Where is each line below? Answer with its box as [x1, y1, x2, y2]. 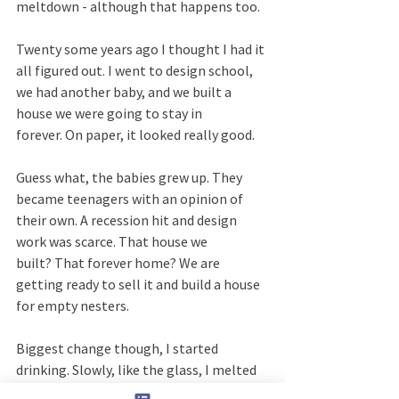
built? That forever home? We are [16, 253, 223, 272]
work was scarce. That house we [16, 232, 210, 250]
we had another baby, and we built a [16, 82, 234, 101]
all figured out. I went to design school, [16, 61, 256, 79]
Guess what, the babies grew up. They [16, 167, 245, 186]
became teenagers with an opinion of [16, 189, 246, 208]
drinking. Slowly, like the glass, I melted [16, 360, 259, 379]
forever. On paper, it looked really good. [16, 125, 260, 143]
